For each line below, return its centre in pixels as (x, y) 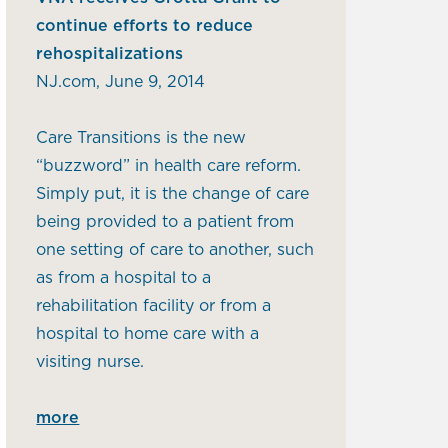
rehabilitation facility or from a (154, 305)
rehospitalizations (110, 53)
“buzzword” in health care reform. (169, 165)
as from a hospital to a (124, 277)
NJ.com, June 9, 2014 (121, 81)
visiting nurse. (90, 361)
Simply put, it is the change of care (173, 193)
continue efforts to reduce (145, 25)
